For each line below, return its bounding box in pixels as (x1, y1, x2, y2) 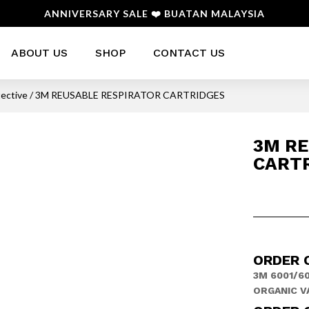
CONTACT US (152, 46, 225, 59)
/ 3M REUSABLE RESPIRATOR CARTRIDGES (28, 89, 226, 101)
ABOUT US (10, 46, 68, 59)
